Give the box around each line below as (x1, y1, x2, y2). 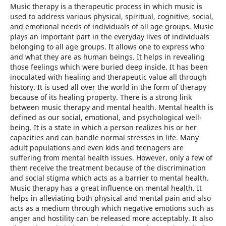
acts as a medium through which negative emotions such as (10, 203, 214, 213)
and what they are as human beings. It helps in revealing (10, 52, 205, 62)
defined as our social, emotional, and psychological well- (10, 112, 202, 123)
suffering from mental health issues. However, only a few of (10, 153, 212, 163)
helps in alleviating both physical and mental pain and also (10, 193, 211, 203)
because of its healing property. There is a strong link (10, 92, 192, 102)
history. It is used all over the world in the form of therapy (10, 82, 206, 92)
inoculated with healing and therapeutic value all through (10, 72, 207, 82)
